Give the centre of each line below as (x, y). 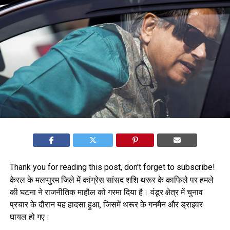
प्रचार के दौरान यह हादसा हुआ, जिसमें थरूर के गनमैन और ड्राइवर (106, 205)
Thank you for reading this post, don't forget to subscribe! (112, 167)
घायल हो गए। (30, 217)
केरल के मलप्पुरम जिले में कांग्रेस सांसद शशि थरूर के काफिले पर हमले (111, 180)
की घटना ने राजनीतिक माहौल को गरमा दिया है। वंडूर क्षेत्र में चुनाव (106, 192)
